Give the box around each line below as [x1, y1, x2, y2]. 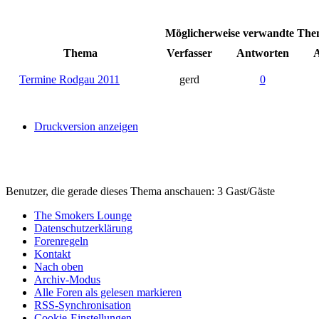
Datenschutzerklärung [34, 221, 132, 234]
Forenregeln [34, 234, 88, 247]
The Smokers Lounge [34, 209, 132, 221]
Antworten [236, 46, 289, 59]
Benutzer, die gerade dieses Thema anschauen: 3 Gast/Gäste [6, 184, 275, 197]
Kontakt [34, 247, 70, 260]
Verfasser [167, 46, 212, 59]
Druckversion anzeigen [34, 120, 138, 132]
